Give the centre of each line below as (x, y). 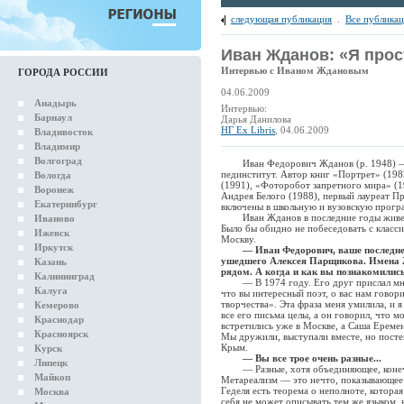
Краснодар (59, 319)
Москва (52, 391)
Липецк (51, 363)
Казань (50, 262)
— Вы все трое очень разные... (312, 358)
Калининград (64, 276)
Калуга (51, 290)
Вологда (53, 175)
